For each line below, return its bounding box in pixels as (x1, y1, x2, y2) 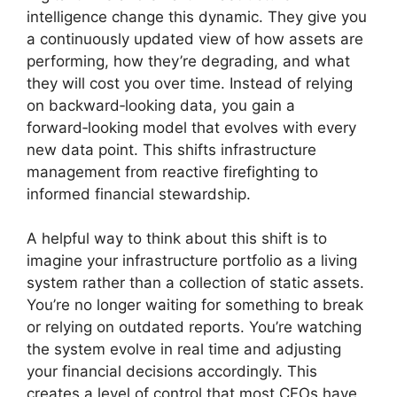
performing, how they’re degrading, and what (27, 51, 350, 70)
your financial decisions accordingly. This (27, 362, 317, 380)
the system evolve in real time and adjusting (27, 340, 341, 358)
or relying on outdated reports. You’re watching (27, 318, 362, 336)
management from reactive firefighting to (27, 162, 318, 181)
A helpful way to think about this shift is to (27, 230, 327, 247)
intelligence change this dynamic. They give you (27, 7, 367, 26)
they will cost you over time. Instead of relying (27, 74, 353, 92)
